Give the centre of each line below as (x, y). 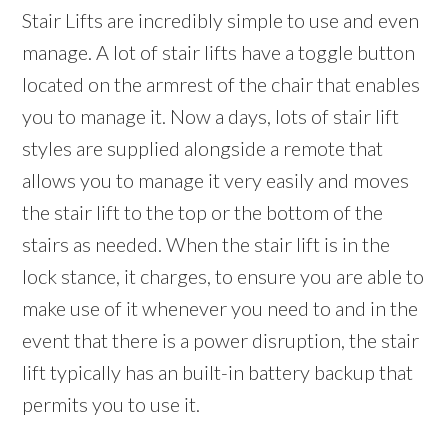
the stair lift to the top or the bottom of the (203, 212)
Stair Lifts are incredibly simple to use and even (221, 20)
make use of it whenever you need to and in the (220, 308)
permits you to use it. (111, 404)
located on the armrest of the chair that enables (221, 84)
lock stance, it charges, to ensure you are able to (223, 276)
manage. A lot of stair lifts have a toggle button (219, 52)
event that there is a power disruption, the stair (221, 340)
